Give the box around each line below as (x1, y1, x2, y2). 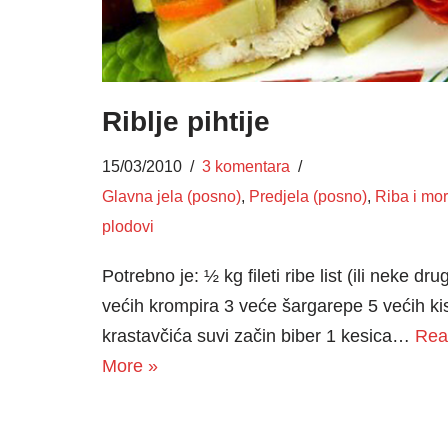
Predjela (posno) (249, 186, 367, 205)
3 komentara (202, 156, 290, 175)
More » (102, 355, 158, 376)
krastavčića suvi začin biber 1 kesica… (102, 325, 415, 346)
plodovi (102, 216, 154, 235)
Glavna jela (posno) (102, 186, 241, 205)
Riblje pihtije (102, 105, 270, 137)
